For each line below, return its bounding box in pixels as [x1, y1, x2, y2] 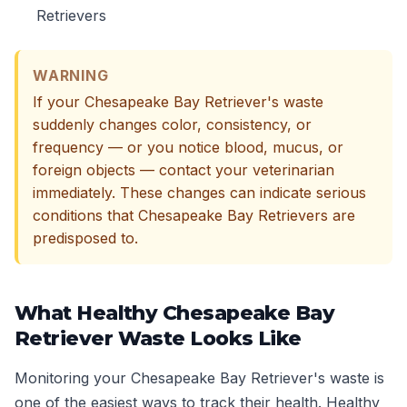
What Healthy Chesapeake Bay [15, 301, 335, 325]
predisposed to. [33, 229, 138, 247]
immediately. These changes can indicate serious [33, 184, 366, 202]
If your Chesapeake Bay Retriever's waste [33, 93, 323, 111]
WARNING [33, 66, 109, 84]
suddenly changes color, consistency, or [33, 115, 312, 134]
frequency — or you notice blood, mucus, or [33, 138, 343, 156]
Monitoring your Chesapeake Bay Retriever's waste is [15, 369, 384, 387]
